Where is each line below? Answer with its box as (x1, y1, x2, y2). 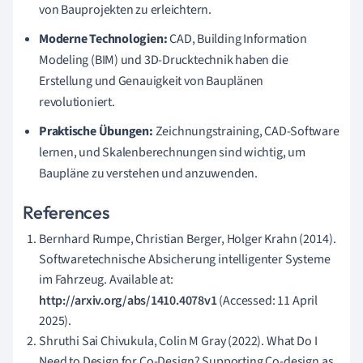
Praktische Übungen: (39, 122, 153, 140)
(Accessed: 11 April (216, 291, 318, 310)
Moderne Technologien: (39, 29, 168, 48)
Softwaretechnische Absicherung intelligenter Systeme (39, 250, 331, 268)
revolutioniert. (39, 92, 115, 111)
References (23, 200, 109, 224)
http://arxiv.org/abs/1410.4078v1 (39, 291, 217, 310)
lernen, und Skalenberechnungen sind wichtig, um (39, 143, 305, 161)
